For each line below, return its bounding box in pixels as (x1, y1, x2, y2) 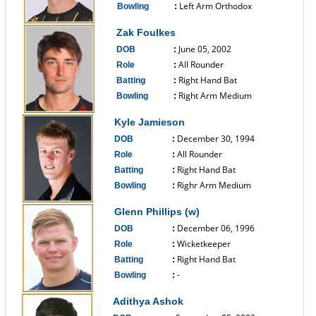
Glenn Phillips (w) (114, 206, 200, 217)
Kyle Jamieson (114, 116, 185, 128)
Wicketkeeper (177, 238, 231, 250)
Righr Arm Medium (177, 179, 251, 191)
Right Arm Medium (178, 90, 252, 102)
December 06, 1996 (177, 222, 255, 234)
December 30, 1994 (177, 133, 255, 145)
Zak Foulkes (116, 27, 176, 38)
